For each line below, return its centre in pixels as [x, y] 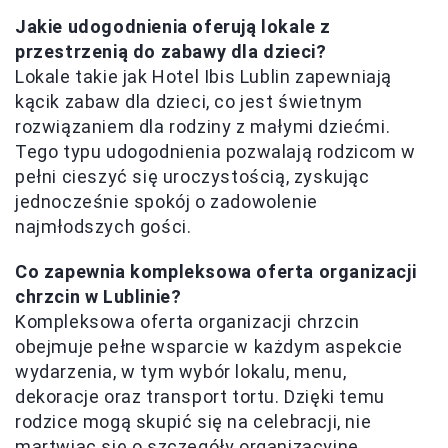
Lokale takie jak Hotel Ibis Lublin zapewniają [204, 77]
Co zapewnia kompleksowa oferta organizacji [216, 272]
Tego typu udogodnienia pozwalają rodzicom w [215, 152]
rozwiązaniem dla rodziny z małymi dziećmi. [203, 127]
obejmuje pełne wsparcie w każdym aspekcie [209, 347]
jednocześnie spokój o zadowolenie [166, 202]
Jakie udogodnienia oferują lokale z [173, 27]
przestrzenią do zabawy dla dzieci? [171, 52]
